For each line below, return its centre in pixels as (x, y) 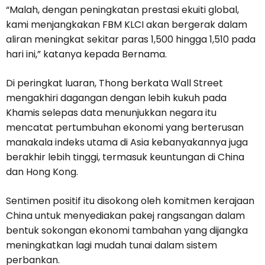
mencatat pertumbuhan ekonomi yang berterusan (125, 128)
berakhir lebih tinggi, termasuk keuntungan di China (125, 157)
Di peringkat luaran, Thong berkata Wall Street (114, 83)
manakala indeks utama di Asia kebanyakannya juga (127, 143)
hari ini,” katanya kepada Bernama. (86, 54)
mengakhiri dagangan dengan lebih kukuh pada (116, 98)
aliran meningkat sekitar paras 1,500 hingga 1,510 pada (131, 40)
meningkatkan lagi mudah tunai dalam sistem (112, 245)
